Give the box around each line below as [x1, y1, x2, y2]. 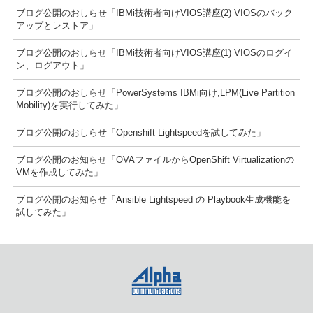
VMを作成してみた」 [15, 166, 103, 177]
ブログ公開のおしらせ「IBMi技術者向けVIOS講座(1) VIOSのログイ [15, 47, 293, 58]
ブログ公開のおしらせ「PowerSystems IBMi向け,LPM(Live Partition [15, 87, 295, 98]
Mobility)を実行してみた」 [15, 99, 123, 110]
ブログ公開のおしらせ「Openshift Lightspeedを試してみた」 [15, 126, 265, 138]
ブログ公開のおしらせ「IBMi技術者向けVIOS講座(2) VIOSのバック [15, 7, 293, 18]
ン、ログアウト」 [15, 59, 89, 71]
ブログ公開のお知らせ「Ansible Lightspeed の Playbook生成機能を [15, 194, 291, 205]
